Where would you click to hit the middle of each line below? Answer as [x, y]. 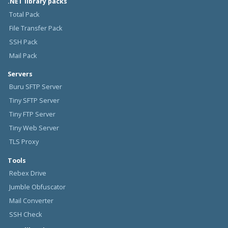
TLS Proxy [24, 142]
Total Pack [24, 14]
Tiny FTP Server [32, 115]
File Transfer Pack [35, 28]
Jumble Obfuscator [37, 187]
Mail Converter [31, 201]
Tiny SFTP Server [34, 101]
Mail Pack [23, 55]
